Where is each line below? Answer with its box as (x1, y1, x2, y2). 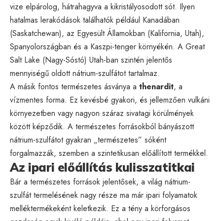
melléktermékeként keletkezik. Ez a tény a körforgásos (10, 202, 190, 214)
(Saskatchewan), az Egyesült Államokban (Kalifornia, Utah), (10, 27, 204, 39)
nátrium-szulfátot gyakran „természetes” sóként (10, 134, 166, 146)
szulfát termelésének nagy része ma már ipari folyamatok (10, 189, 197, 201)
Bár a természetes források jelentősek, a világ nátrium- (10, 176, 190, 187)
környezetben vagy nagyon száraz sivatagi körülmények (10, 107, 194, 119)
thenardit (139, 80, 174, 92)
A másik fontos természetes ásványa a (10, 80, 139, 92)
